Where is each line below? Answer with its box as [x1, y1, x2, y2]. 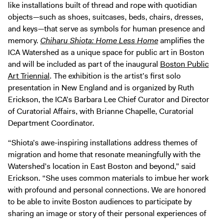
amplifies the [160, 35, 204, 46]
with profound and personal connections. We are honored [8, 184, 206, 195]
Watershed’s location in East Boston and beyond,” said [8, 161, 195, 171]
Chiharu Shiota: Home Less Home [40, 35, 158, 46]
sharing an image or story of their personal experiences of [8, 208, 206, 219]
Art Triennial [8, 70, 50, 81]
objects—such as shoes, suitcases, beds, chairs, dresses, [8, 11, 203, 22]
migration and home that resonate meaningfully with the [8, 149, 200, 160]
